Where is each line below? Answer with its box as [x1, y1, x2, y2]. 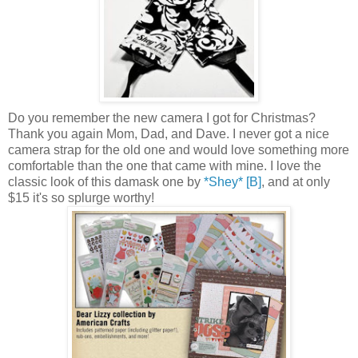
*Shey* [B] [204, 175, 261, 189]
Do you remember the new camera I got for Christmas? [8, 111, 316, 125]
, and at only [261, 175, 330, 189]
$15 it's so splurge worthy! [8, 191, 154, 205]
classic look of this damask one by [8, 175, 204, 189]
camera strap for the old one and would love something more [8, 143, 349, 157]
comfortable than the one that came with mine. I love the [8, 159, 321, 173]
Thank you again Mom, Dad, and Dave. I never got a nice [8, 127, 329, 141]
